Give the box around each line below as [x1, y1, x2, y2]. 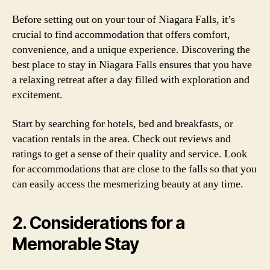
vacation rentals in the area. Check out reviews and [12, 131, 231, 146]
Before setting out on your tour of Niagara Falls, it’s [12, 13, 235, 27]
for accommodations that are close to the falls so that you [12, 162, 257, 176]
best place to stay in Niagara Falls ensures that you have [12, 58, 252, 72]
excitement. [12, 88, 63, 102]
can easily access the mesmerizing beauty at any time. [12, 177, 243, 191]
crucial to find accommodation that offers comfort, [12, 28, 230, 42]
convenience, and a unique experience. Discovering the [12, 43, 250, 57]
